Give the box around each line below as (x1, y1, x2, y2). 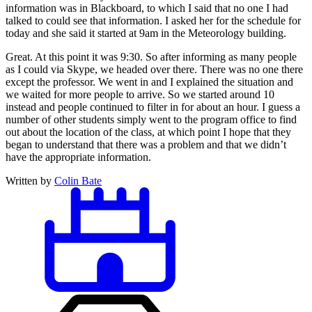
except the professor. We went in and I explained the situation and (6, 75, 293, 88)
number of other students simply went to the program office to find (6, 113, 297, 125)
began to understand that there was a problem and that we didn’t (6, 138, 286, 150)
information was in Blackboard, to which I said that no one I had (6, 1, 288, 14)
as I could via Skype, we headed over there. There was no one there (6, 63, 303, 75)
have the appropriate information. (6, 150, 151, 163)
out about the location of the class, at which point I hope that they (6, 125, 291, 138)
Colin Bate (54, 174, 102, 187)
